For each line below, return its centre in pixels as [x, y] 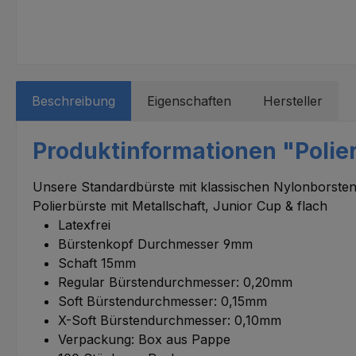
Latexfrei [84, 224]
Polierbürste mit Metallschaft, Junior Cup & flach [180, 205]
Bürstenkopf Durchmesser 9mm [155, 244]
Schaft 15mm [97, 263]
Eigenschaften [189, 101]
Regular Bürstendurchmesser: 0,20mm [175, 282]
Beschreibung [74, 101]
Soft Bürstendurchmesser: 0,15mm [163, 301]
